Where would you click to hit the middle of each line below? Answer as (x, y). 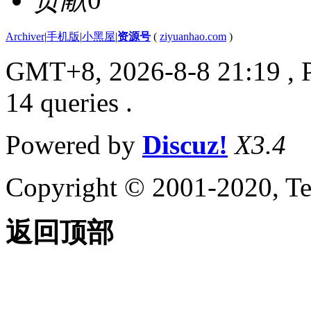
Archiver (25, 37)
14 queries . (69, 103)
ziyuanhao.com (193, 37)
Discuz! (185, 145)
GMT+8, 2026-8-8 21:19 (143, 72)
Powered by (74, 145)
